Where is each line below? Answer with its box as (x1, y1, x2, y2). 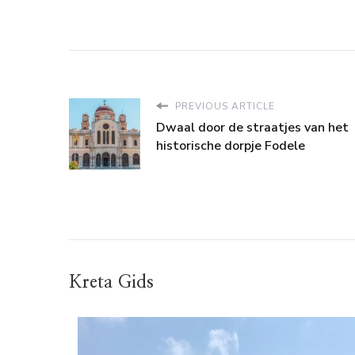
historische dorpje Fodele (156, 136, 305, 155)
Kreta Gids (69, 273, 154, 291)
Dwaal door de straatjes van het (156, 118, 349, 136)
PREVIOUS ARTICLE (172, 99, 275, 113)
